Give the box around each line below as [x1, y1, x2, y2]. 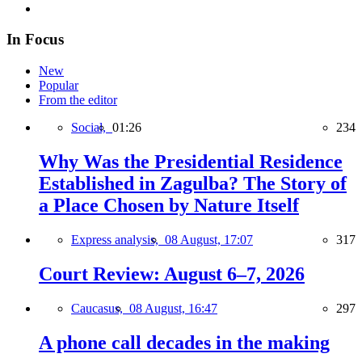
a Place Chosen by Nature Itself [39, 195, 299, 217]
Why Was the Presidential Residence [39, 151, 343, 173]
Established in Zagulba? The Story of [39, 173, 347, 195]
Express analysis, [71, 232, 165, 246]
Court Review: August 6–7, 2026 [39, 263, 305, 284]
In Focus [6, 31, 64, 48]
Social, [71, 120, 112, 135]
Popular [39, 78, 78, 93]
